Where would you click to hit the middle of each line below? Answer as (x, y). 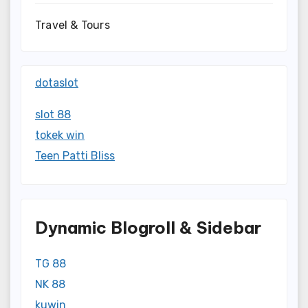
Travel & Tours (73, 25)
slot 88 (53, 115)
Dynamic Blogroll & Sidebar (148, 228)
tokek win (60, 135)
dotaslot (57, 83)
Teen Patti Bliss (75, 156)
